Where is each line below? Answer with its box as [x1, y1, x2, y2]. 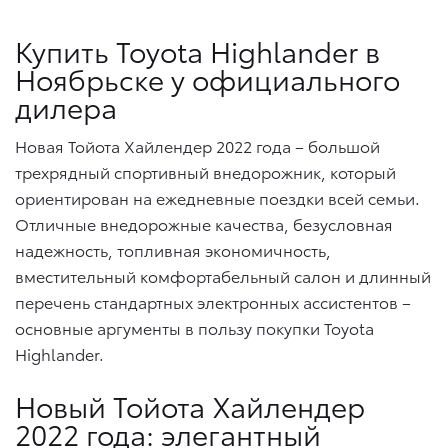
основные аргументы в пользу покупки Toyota [15, 315, 374, 339]
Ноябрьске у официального [15, 57, 400, 98]
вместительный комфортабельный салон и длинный [15, 263, 431, 287]
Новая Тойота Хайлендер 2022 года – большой [15, 133, 380, 157]
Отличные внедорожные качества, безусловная [15, 211, 393, 235]
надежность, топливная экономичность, [15, 237, 331, 261]
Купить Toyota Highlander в [15, 29, 380, 70]
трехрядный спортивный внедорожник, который [15, 159, 396, 183]
